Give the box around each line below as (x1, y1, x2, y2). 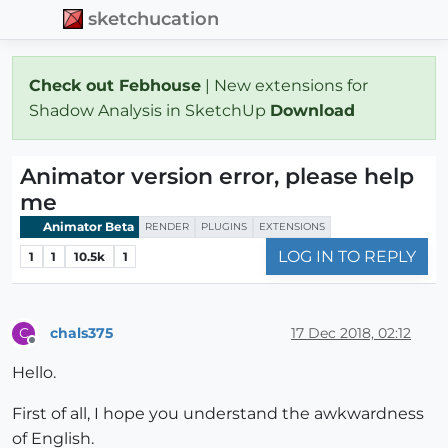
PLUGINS (201, 219, 247, 233)
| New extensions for (201, 75, 368, 95)
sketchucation (88, 8, 220, 30)
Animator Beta (40, 218, 134, 234)
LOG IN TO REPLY (278, 247, 416, 267)
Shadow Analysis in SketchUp (29, 100, 270, 120)
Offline (31, 341, 70, 357)
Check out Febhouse (29, 75, 201, 95)
